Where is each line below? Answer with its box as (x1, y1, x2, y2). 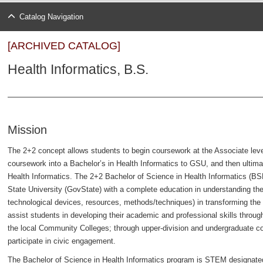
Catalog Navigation (19, 12, 83, 21)
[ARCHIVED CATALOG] (8, 40, 120, 52)
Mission (8, 123, 47, 136)
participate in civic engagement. (8, 237, 116, 245)
